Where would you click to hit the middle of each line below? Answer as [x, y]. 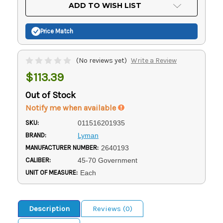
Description [49, 208]
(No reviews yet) [102, 60]
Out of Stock [51, 95]
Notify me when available [72, 108]
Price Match [57, 31]
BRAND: [36, 135]
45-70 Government [107, 160]
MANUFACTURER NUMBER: [62, 147]
